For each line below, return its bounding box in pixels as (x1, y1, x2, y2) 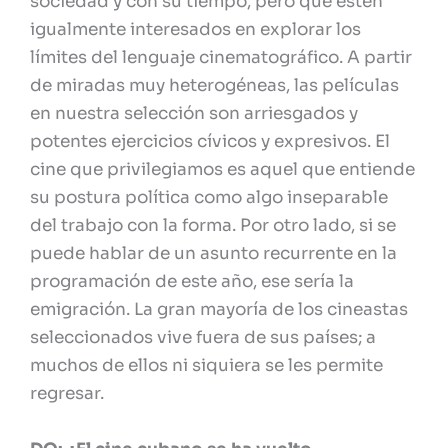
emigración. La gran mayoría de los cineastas (30, 299, 408, 321)
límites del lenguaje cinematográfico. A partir (30, 47, 412, 69)
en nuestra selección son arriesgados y (30, 103, 358, 125)
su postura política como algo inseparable (30, 187, 388, 209)
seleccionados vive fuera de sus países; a (30, 327, 376, 349)
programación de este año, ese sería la (30, 271, 354, 293)
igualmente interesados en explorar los (30, 19, 361, 41)
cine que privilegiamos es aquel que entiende (30, 159, 415, 181)
